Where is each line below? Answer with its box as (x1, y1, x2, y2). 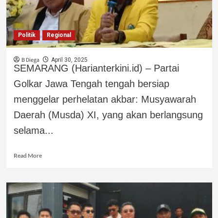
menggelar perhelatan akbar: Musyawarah (13, 93, 196, 105)
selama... (13, 125, 54, 136)
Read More (13, 151, 42, 159)
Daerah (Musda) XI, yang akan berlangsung (13, 109, 203, 120)
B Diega (21, 55, 39, 64)
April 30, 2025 (51, 56, 88, 63)
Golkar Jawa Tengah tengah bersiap (13, 78, 169, 89)
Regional (46, 31, 71, 38)
